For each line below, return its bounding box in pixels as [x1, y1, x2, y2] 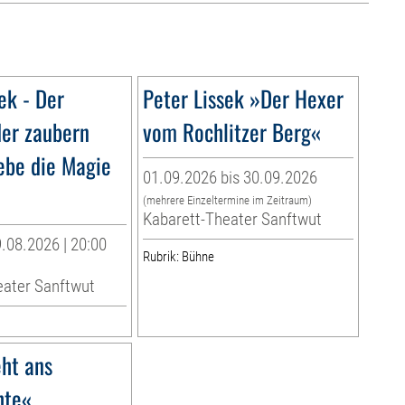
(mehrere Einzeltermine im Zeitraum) [142, 193, 312, 208]
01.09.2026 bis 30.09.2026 [142, 167, 317, 189]
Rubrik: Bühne [142, 249, 214, 266]
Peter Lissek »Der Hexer [142, 81, 344, 116]
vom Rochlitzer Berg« [142, 115, 321, 149]
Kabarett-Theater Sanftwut [142, 209, 322, 231]
